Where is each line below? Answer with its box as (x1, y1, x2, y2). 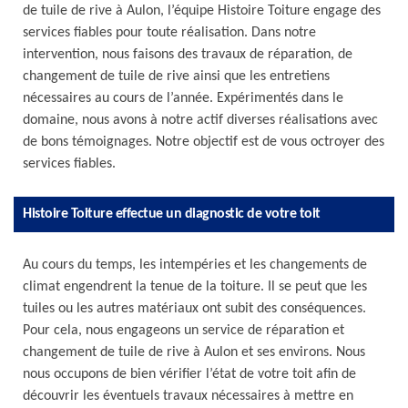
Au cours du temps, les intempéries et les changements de (23, 258, 367, 272)
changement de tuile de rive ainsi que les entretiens (23, 69, 330, 84)
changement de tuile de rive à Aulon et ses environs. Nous (23, 345, 365, 360)
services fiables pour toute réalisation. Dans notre (23, 25, 316, 40)
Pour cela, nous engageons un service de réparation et (23, 323, 344, 338)
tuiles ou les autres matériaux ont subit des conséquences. (23, 301, 366, 316)
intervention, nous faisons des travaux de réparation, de (23, 47, 352, 62)
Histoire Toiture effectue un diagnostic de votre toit (23, 207, 321, 221)
